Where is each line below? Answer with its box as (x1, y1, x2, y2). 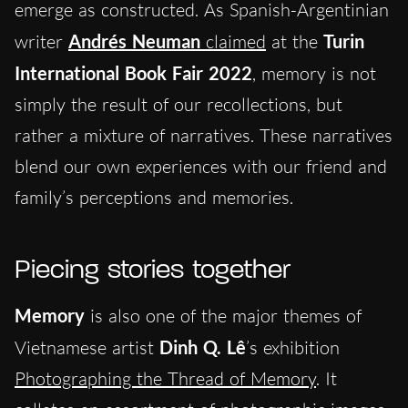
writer (15, 30, 68, 54)
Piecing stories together (15, 257, 291, 286)
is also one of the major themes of (90, 304, 362, 328)
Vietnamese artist (15, 336, 159, 360)
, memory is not (252, 62, 376, 86)
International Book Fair (15, 62, 203, 85)
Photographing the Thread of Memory (15, 367, 316, 391)
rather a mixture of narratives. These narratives (15, 124, 393, 148)
